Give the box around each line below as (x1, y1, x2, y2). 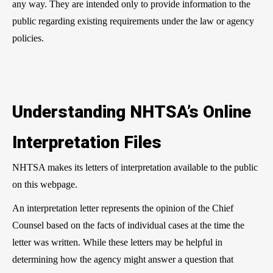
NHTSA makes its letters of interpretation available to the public (12, 161, 258, 172)
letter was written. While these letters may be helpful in (12, 236, 222, 247)
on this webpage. (12, 179, 80, 190)
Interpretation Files (12, 132, 161, 152)
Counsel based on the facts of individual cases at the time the (12, 219, 244, 230)
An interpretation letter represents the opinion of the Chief (12, 202, 233, 213)
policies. (12, 32, 46, 43)
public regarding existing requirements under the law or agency (12, 15, 254, 26)
